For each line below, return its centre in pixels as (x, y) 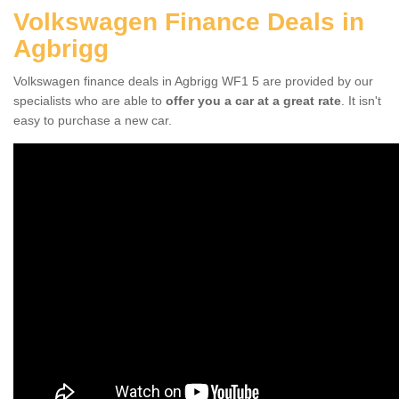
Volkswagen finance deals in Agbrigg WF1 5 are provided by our (193, 81)
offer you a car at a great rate (253, 100)
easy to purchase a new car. (93, 120)
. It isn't (361, 100)
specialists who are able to (90, 100)
